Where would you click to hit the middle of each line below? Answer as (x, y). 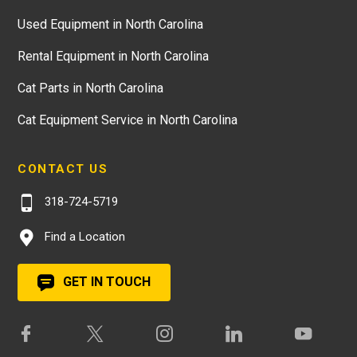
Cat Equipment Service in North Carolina (127, 120)
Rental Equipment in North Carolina (113, 56)
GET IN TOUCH (105, 281)
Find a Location (83, 236)
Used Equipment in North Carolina (110, 24)
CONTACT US (63, 169)
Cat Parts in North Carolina (90, 88)
